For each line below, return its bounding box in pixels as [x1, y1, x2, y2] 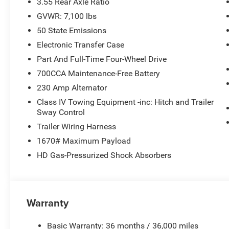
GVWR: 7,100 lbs [37, 11, 97, 21]
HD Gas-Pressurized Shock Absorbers [37, 150, 172, 160]
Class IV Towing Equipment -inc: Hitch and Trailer [37, 97, 214, 107]
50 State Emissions [37, 25, 107, 35]
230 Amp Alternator [37, 82, 107, 93]
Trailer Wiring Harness [37, 121, 117, 131]
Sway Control [37, 107, 85, 117]
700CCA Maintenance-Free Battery [37, 68, 161, 78]
